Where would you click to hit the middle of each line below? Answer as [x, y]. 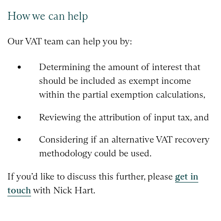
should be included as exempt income [115, 80]
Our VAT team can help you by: [70, 41]
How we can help [48, 16]
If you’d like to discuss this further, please [91, 177]
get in [187, 177]
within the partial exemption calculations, [122, 94]
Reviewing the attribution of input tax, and [124, 117]
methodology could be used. [95, 153]
